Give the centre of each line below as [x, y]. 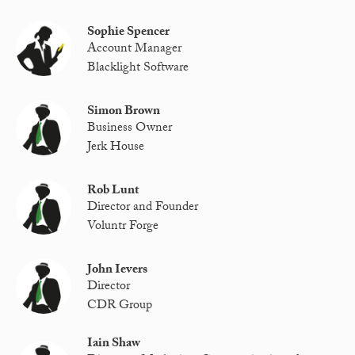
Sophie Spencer [129, 32]
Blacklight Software [138, 68]
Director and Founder [143, 208]
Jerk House [116, 147]
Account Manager [135, 50]
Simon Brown [124, 112]
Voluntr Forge [123, 227]
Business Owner [130, 129]
